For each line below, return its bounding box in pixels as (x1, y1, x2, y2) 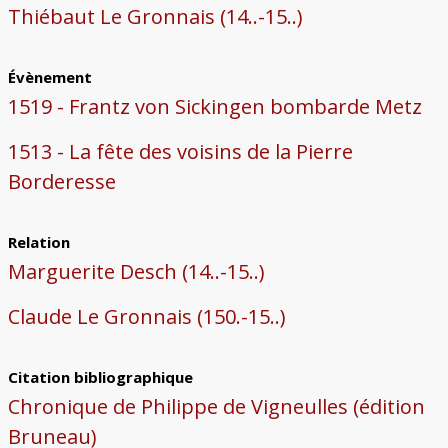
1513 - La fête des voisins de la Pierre (7, 138, 353, 166)
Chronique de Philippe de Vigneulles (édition (7, 393, 425, 421)
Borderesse (7, 168, 116, 196)
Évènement (7, 67, 92, 88)
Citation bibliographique (7, 367, 193, 388)
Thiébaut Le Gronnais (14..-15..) (7, 3, 303, 31)
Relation (7, 232, 70, 253)
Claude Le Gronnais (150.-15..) (7, 303, 286, 331)
